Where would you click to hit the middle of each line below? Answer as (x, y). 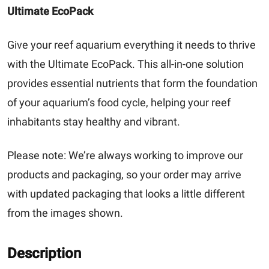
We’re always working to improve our (155, 155)
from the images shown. (65, 213)
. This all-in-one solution (188, 64)
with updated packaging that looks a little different (126, 193)
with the (28, 64)
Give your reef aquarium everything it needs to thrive (131, 44)
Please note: (37, 155)
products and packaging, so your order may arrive (124, 174)
